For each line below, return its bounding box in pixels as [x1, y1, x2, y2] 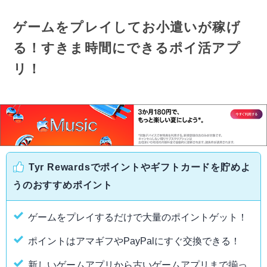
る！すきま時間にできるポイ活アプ [13, 41, 241, 56]
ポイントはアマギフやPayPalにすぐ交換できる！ [28, 236, 240, 247]
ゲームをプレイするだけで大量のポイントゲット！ [28, 212, 247, 223]
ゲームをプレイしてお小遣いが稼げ [13, 20, 241, 35]
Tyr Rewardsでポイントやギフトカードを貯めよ [28, 162, 251, 173]
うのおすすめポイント [13, 180, 113, 191]
